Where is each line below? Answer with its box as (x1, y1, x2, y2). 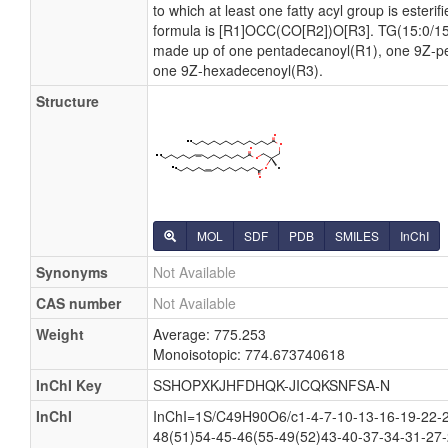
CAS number (36, 293, 121, 313)
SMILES (335, 227, 379, 244)
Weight (36, 324, 84, 344)
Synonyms (36, 262, 108, 282)
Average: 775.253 (153, 324, 266, 344)
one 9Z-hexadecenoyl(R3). (153, 60, 323, 80)
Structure (36, 91, 99, 111)
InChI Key (36, 375, 102, 395)
